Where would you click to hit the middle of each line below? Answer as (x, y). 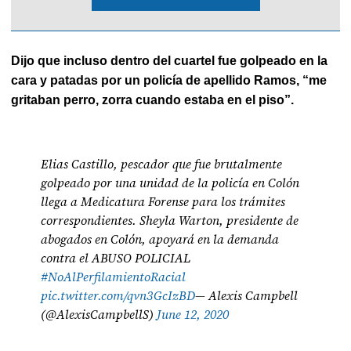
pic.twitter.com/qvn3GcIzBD (118, 295)
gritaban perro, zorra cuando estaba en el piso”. (153, 100)
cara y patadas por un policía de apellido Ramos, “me (169, 80)
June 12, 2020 (193, 314)
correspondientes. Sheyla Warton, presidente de (170, 220)
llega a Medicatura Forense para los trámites (163, 201)
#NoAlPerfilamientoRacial (114, 276)
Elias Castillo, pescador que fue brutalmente (162, 163)
